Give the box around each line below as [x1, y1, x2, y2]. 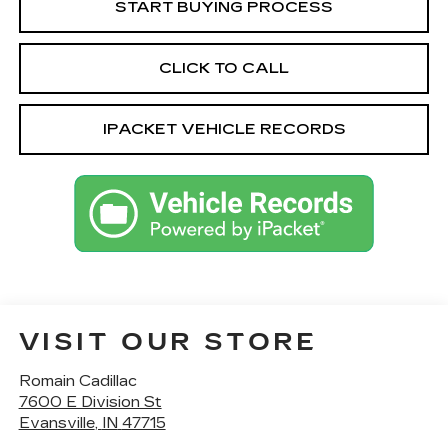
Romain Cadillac [18, 372, 137, 391]
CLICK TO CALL [159, 58, 289, 77]
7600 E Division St [18, 393, 162, 412]
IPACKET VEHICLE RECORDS [102, 119, 346, 138]
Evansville [18, 414, 95, 433]
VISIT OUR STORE [18, 328, 318, 357]
